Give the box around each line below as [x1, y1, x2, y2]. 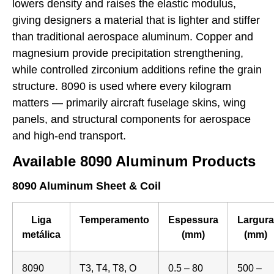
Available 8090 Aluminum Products [12, 153, 256, 170]
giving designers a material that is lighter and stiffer [12, 13, 260, 26]
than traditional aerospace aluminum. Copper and [12, 30, 253, 43]
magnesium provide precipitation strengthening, [12, 46, 243, 59]
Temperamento [80, 214, 149, 226]
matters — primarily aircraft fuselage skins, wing [12, 96, 246, 109]
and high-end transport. [12, 129, 126, 142]
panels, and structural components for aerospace [12, 113, 251, 125]
